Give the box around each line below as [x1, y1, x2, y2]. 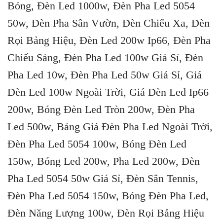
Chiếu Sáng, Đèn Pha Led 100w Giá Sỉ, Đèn [7, 51, 203, 64]
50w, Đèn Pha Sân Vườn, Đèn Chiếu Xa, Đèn [7, 16, 210, 29]
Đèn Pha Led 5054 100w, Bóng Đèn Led [7, 137, 186, 150]
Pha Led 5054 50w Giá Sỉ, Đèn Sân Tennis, [7, 172, 198, 184]
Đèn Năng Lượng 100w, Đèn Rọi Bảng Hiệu [7, 206, 204, 219]
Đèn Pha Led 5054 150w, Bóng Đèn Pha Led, [7, 189, 209, 202]
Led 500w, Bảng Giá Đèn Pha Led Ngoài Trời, [7, 120, 213, 133]
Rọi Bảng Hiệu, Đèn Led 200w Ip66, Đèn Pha [7, 34, 211, 46]
